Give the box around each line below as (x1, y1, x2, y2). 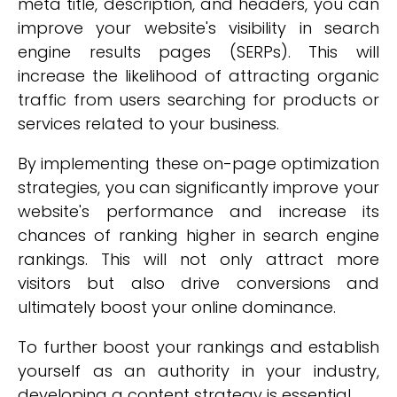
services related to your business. (18, 113, 279, 135)
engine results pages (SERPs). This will (18, 41, 379, 63)
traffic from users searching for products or (18, 89, 379, 111)
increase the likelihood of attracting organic (18, 65, 379, 87)
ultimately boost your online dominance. (18, 296, 336, 318)
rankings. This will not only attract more (18, 248, 379, 270)
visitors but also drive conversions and (18, 272, 379, 294)
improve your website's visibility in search (18, 17, 379, 39)
